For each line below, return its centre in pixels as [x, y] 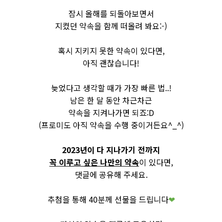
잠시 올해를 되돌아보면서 [111, 13]
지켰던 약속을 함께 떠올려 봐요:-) [111, 26]
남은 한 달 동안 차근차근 [111, 100]
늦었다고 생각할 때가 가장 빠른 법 [108, 88]
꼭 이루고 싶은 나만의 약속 [94, 162]
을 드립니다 [149, 199]
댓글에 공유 [94, 174]
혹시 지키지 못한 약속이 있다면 [110, 51]
